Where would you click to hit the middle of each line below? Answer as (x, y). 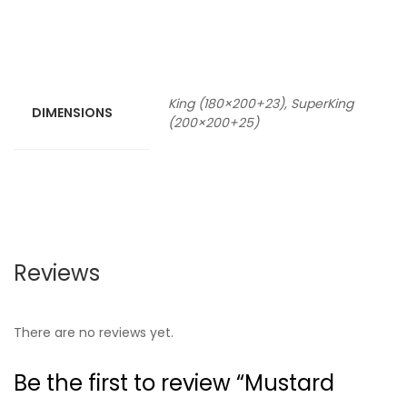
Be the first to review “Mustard (174, 382)
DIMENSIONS (72, 112)
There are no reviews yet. (94, 333)
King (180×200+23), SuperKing (261, 103)
